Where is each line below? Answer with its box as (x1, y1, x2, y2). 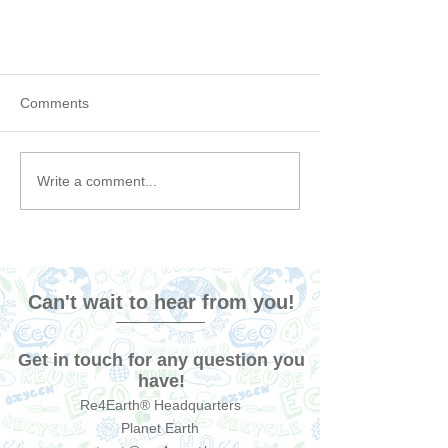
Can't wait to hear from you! (28, 291, 295, 314)
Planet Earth (121, 420, 199, 437)
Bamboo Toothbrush (24, 269, 185, 290)
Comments (20, 95, 89, 112)
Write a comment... (37, 172, 157, 189)
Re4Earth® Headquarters (79, 397, 241, 414)
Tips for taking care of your (24, 248, 236, 269)
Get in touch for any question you (17, 350, 305, 371)
